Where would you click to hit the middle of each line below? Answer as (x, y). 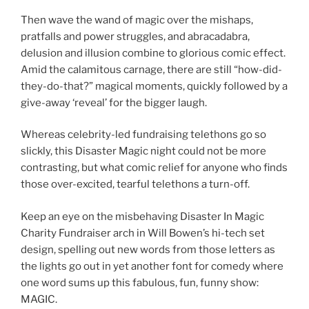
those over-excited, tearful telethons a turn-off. (135, 185)
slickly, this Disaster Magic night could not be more (143, 151)
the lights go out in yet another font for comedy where (152, 266)
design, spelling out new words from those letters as (148, 249)
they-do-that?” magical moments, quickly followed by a (154, 86)
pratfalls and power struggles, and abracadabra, (135, 36)
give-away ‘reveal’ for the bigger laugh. (114, 102)
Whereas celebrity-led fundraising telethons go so (143, 135)
